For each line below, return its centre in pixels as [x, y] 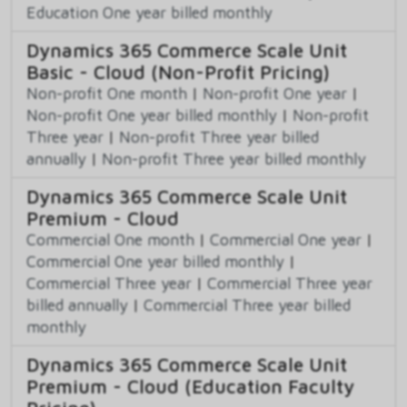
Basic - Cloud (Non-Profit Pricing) [178, 71]
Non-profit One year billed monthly [152, 114]
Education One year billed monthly [149, 12]
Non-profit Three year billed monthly [234, 158]
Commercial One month [110, 239]
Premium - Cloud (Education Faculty [190, 386]
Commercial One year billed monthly [155, 261]
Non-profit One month [107, 93]
